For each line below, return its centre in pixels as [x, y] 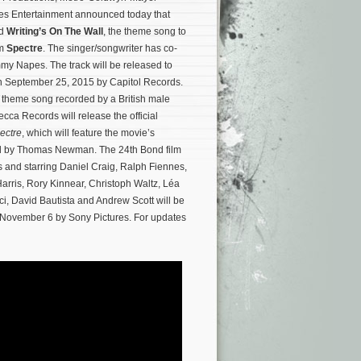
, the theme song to [145, 31]
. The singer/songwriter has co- [110, 48]
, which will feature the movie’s [88, 133]
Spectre [25, 48]
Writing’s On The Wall [55, 31]
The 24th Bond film [140, 150]
